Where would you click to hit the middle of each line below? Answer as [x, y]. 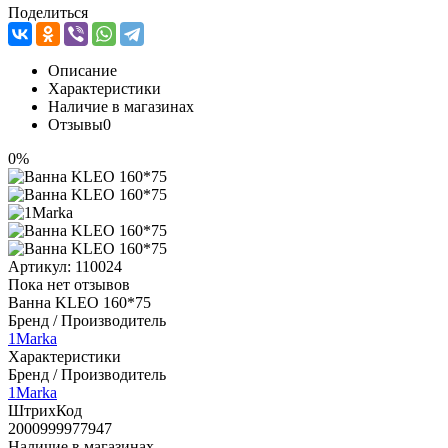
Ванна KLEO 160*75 [79, 302]
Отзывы [75, 124]
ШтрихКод [45, 410]
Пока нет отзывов [69, 284]
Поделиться [48, 12]
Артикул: [41, 266]
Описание [82, 70]
